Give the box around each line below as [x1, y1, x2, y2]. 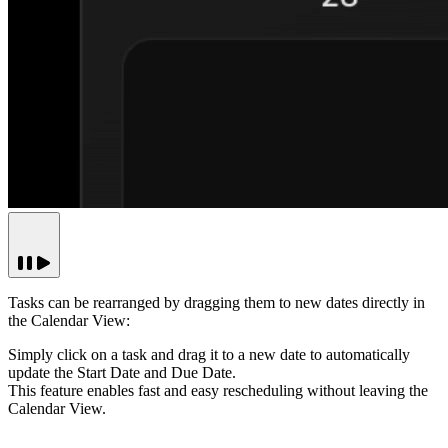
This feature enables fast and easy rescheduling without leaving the [8, 382, 428, 400]
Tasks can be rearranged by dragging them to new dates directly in [8, 294, 425, 312]
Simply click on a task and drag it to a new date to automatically [8, 346, 410, 364]
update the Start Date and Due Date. [8, 364, 236, 382]
